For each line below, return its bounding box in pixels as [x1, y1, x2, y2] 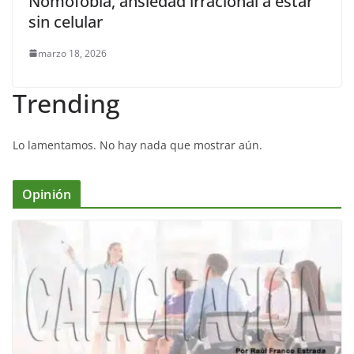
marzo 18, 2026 [38, 46, 107, 60]
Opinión [22, 185, 72, 203]
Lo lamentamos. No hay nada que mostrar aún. [13, 137, 262, 153]
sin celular [28, 10, 103, 32]
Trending [13, 85, 120, 120]
